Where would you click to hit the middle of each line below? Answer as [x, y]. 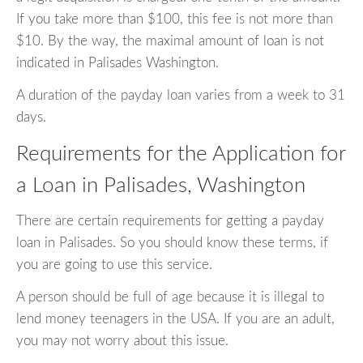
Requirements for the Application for [181, 154]
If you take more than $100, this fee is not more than [175, 19]
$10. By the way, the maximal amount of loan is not [170, 41]
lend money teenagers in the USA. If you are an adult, [175, 319]
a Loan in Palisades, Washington [161, 185]
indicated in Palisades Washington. [117, 62]
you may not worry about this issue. [122, 341]
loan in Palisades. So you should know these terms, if [172, 243]
